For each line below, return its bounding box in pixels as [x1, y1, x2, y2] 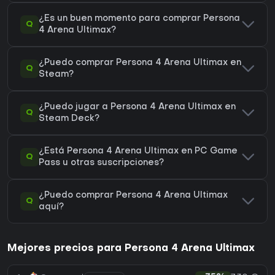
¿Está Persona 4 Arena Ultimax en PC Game [39, 147, 238, 156]
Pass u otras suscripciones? [39, 159, 164, 168]
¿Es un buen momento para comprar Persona [39, 15, 240, 23]
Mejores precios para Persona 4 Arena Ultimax [7, 244, 255, 254]
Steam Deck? [39, 115, 99, 123]
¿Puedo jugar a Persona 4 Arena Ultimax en [39, 103, 236, 112]
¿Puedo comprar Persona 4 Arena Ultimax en [39, 59, 241, 68]
